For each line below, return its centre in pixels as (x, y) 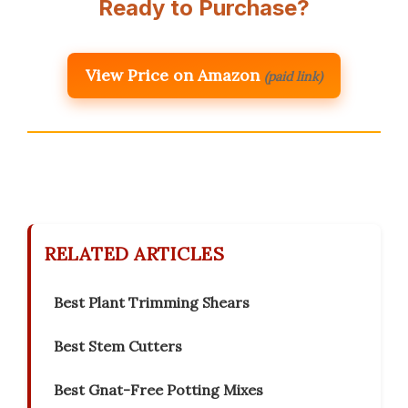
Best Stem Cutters (118, 347)
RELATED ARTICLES (134, 254)
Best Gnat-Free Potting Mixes (158, 390)
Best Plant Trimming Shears (152, 303)
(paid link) (293, 77)
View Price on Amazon (173, 76)
